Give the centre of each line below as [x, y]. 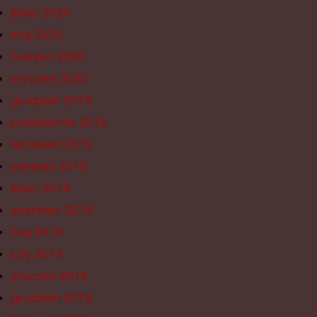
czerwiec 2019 [52, 210]
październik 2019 [59, 122]
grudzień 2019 [51, 100]
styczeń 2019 [49, 276]
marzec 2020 [48, 57]
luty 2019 [36, 254]
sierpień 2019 [49, 166]
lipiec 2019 [41, 188]
